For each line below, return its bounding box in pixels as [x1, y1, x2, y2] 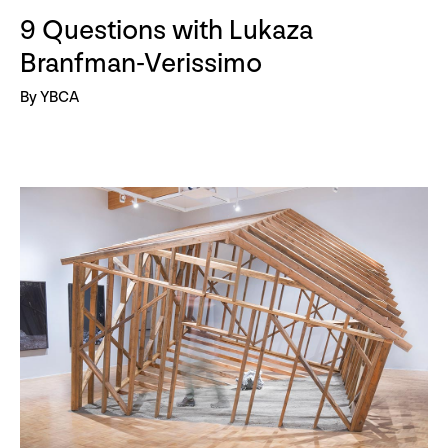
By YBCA [20, 88, 79, 108]
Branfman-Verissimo [20, 47, 262, 81]
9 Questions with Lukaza [20, 14, 313, 48]
